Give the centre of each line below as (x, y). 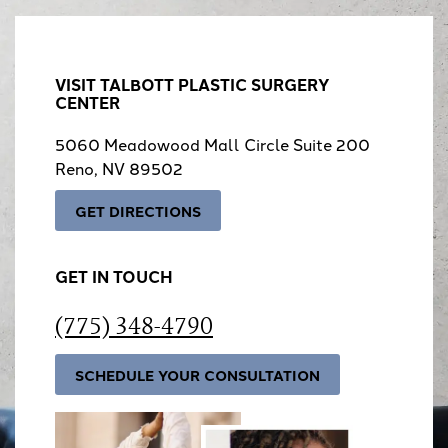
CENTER (87, 103)
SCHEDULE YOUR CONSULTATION (197, 375)
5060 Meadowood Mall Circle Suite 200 (212, 144)
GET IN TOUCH (114, 277)
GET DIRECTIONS (138, 211)
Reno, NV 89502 (119, 168)
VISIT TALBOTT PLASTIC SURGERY (192, 85)
